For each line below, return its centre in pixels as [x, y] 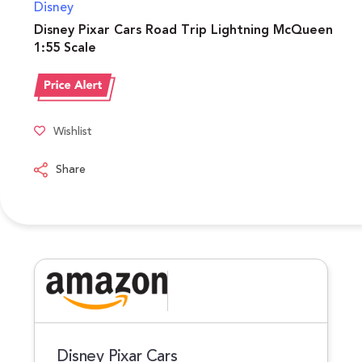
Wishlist [73, 132]
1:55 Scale [65, 48]
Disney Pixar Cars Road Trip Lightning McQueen [183, 30]
